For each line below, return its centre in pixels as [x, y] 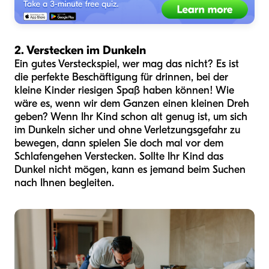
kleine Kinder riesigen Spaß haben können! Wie [124, 90]
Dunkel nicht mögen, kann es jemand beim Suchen [130, 170]
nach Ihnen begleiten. [64, 183]
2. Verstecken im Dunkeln [80, 50]
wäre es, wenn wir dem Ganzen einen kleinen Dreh [132, 104]
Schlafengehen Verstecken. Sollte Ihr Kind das [119, 156]
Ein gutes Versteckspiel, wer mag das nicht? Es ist [127, 64]
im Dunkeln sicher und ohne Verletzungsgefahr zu [127, 130]
